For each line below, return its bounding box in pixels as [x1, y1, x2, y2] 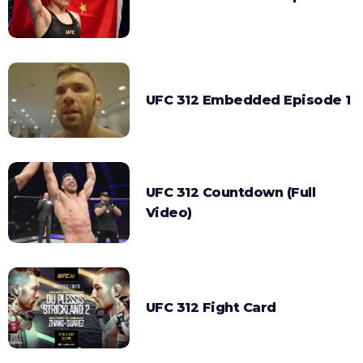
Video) [145, 205, 192, 221]
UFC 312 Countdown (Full [145, 185, 316, 201]
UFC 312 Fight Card [145, 300, 276, 316]
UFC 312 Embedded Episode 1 [145, 92, 351, 109]
